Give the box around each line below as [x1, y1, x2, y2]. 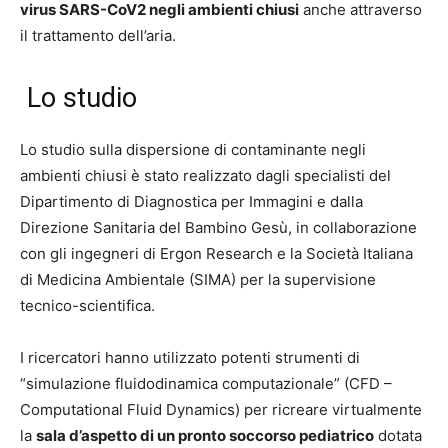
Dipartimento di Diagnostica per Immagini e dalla [20, 192, 363, 212]
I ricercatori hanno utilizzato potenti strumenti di [20, 348, 360, 368]
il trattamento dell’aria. [20, 26, 176, 46]
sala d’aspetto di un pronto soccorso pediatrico [36, 426, 374, 446]
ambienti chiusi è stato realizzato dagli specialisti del [20, 166, 391, 186]
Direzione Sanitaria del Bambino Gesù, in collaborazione [20, 218, 417, 238]
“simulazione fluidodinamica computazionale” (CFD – [20, 374, 392, 394]
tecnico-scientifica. [20, 296, 155, 316]
